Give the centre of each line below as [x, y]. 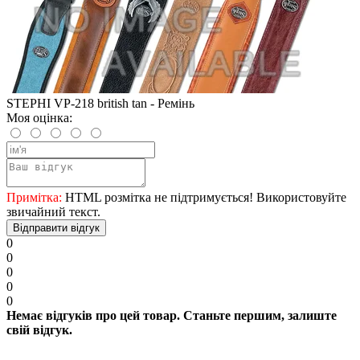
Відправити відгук [56, 227]
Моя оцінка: [39, 117]
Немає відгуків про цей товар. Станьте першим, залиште [172, 315]
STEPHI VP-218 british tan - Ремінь [100, 103]
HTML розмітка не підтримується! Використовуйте [204, 197]
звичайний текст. [53, 211]
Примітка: [34, 197]
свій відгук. [39, 329]
